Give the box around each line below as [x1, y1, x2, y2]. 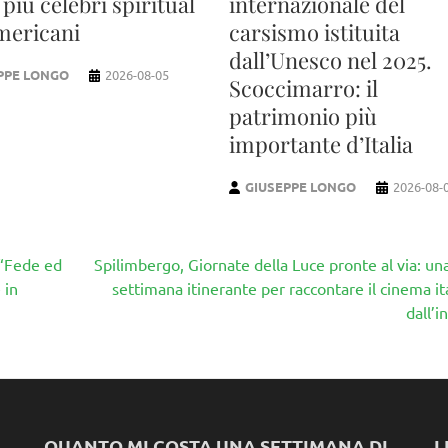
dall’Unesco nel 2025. [228, 44, 432, 75]
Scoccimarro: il [228, 72, 378, 103]
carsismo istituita [228, 16, 400, 47]
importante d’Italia [228, 128, 413, 159]
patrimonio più [228, 100, 377, 131]
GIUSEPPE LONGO [245, 177, 357, 195]
